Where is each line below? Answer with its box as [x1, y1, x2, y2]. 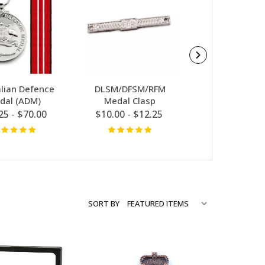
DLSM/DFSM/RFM [94, 82, 166, 95]
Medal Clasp [104, 94, 156, 106]
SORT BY [88, 198, 119, 209]
